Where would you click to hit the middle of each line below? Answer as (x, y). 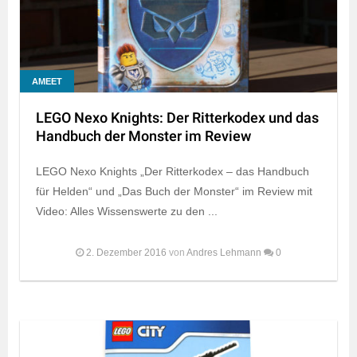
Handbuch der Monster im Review (143, 136)
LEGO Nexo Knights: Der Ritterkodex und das (177, 118)
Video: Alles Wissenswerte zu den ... (127, 211)
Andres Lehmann (224, 252)
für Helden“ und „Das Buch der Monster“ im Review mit (174, 191)
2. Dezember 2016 (126, 252)
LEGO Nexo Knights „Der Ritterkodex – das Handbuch (173, 171)
